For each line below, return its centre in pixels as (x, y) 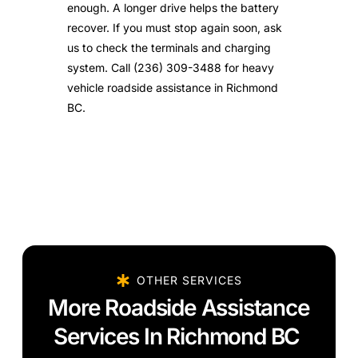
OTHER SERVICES (189, 280)
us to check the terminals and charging (169, 48)
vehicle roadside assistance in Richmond (173, 88)
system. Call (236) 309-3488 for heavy (171, 68)
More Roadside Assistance (179, 308)
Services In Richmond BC (177, 337)
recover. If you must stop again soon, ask (175, 28)
